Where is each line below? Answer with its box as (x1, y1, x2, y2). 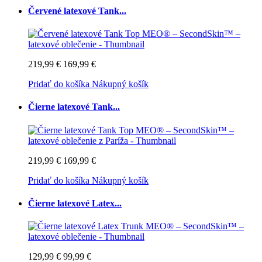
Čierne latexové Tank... (28, 102, 120, 112)
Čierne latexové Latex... (28, 198, 122, 208)
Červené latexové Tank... (28, 5, 126, 16)
